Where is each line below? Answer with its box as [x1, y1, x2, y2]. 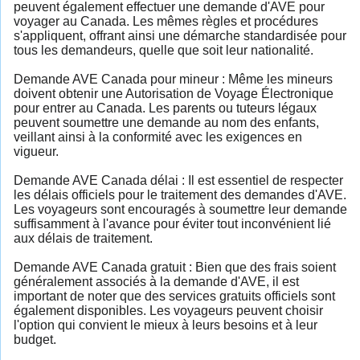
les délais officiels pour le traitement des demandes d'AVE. [14, 187, 346, 202]
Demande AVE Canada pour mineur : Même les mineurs [14, 72, 333, 86]
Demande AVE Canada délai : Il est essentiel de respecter [14, 173, 343, 187]
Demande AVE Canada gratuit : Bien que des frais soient [14, 260, 336, 274]
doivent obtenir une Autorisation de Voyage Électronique [14, 86, 333, 100]
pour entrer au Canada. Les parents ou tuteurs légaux [14, 100, 317, 115]
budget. [14, 332, 56, 346]
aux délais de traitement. [14, 231, 153, 245]
